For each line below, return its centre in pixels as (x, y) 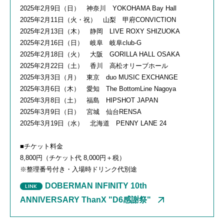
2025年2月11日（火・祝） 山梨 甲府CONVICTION (98, 19)
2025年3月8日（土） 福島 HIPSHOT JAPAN (89, 100)
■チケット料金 (41, 146)
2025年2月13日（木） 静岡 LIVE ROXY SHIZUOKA (100, 31)
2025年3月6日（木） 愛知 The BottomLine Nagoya (98, 88)
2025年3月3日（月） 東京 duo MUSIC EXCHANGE (99, 77)
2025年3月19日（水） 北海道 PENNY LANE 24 (93, 123)
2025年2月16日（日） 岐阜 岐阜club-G (81, 42)
